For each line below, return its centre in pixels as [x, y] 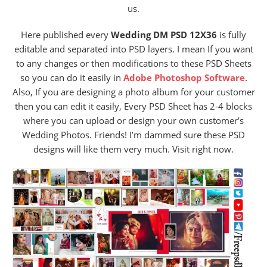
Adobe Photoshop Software [184, 77]
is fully [232, 34]
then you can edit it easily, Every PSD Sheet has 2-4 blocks [133, 106]
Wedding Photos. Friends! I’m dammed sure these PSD [133, 134]
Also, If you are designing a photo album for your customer [133, 91]
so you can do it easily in [72, 77]
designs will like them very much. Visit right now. [133, 149]
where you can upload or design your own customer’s [133, 120]
